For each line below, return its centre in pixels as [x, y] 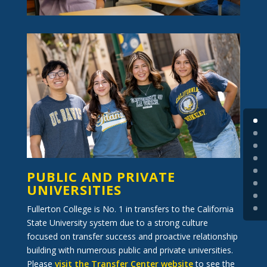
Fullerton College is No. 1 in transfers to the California [130, 209]
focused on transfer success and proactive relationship [132, 237]
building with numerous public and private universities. [130, 250]
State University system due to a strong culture [117, 223]
